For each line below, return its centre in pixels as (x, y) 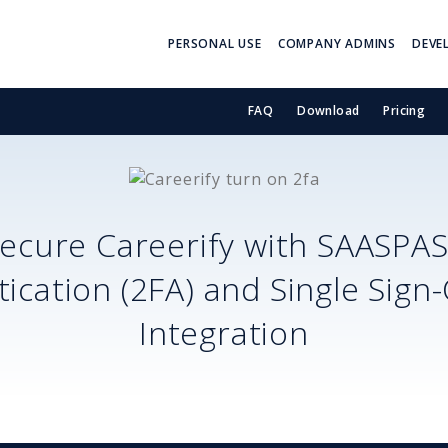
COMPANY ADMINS (336, 43)
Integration (224, 332)
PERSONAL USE (215, 43)
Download (328, 111)
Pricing (404, 111)
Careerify (166, 244)
